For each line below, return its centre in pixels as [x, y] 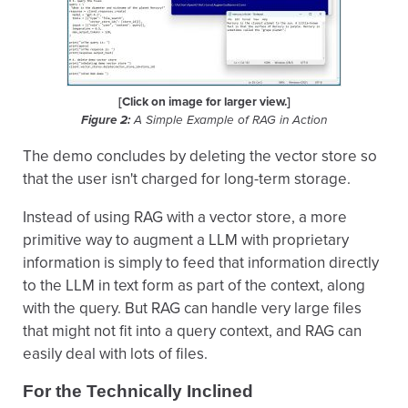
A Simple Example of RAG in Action [229, 120]
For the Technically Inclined [138, 391]
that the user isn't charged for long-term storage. [187, 179]
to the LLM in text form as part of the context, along [194, 286]
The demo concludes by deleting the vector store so [200, 156]
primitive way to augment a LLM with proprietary [186, 240]
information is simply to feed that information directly [201, 263]
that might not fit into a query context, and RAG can [192, 331]
